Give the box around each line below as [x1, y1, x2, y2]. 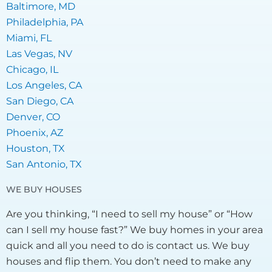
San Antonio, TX [6, 158, 82, 171]
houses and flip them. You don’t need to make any [6, 256, 251, 268]
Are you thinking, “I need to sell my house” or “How [6, 208, 253, 220]
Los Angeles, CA [6, 80, 82, 92]
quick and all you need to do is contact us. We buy [6, 240, 250, 252]
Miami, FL [6, 32, 52, 44]
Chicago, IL [6, 64, 58, 76]
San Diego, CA [6, 95, 73, 107]
